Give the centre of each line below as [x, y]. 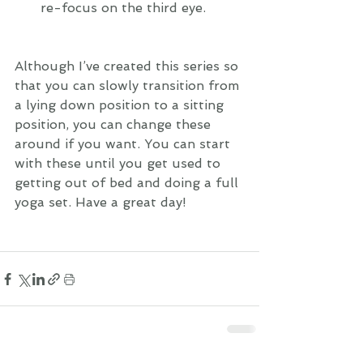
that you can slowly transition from [129, 85]
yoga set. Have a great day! [100, 202]
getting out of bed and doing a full [128, 183]
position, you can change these [115, 124]
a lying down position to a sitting [121, 105]
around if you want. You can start [124, 144]
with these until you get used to [120, 163]
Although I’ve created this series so [128, 66]
